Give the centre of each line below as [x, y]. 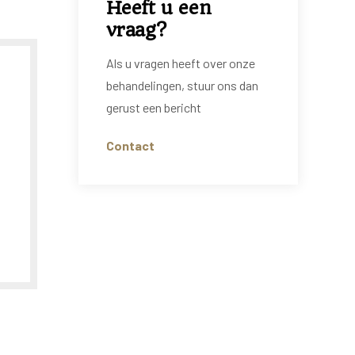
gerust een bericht [153, 107]
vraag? [136, 30]
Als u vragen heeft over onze [180, 63]
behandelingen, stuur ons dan [182, 85]
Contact [130, 145]
